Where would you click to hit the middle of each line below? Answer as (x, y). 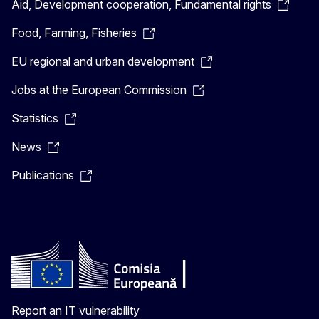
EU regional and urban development (103, 61)
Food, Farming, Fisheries (74, 33)
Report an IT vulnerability (75, 310)
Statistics (35, 118)
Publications (43, 175)
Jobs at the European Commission (99, 90)
